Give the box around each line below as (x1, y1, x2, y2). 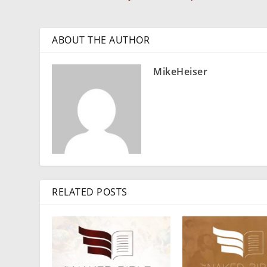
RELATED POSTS (52, 185, 128, 199)
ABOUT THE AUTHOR (52, 33, 150, 47)
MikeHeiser (153, 65, 208, 79)
